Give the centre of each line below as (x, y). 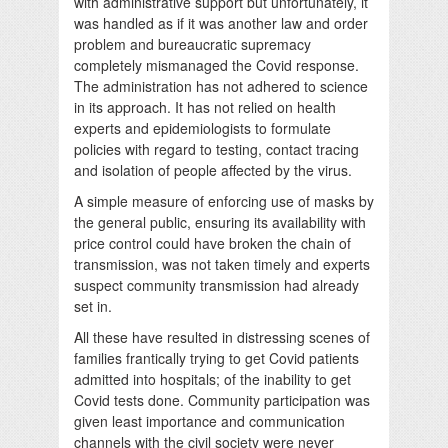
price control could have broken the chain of (212, 242)
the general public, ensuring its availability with (220, 221)
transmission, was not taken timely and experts (222, 263)
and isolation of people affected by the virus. (213, 169)
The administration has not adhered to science (221, 85)
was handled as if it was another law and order (221, 22)
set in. (93, 305)
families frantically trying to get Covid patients (216, 357)
